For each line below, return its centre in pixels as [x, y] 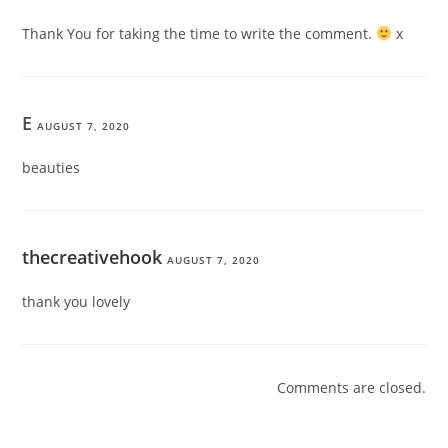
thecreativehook [92, 256]
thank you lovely [76, 301]
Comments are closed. [351, 387]
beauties [51, 167]
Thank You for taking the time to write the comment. [199, 33]
